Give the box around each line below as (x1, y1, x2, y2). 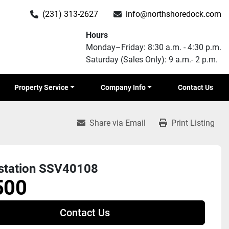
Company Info (105, 83, 146, 91)
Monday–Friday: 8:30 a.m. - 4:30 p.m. (86, 42, 221, 52)
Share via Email (89, 118, 146, 128)
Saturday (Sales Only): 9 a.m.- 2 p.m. (86, 55, 218, 64)
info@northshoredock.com (126, 9, 221, 19)
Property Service (18, 83, 68, 91)
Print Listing (171, 118, 215, 128)
